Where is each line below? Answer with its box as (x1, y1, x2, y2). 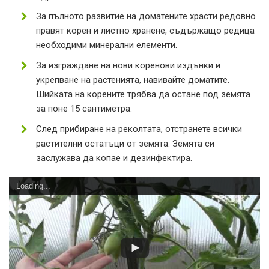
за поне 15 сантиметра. (36, 103, 132, 114)
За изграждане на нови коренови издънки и (36, 59, 220, 71)
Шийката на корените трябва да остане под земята (36, 88, 250, 100)
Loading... (16, 181, 50, 190)
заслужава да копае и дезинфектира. (36, 152, 192, 163)
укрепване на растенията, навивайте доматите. (36, 74, 229, 85)
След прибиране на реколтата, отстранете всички (36, 123, 242, 134)
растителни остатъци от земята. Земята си (36, 138, 214, 149)
